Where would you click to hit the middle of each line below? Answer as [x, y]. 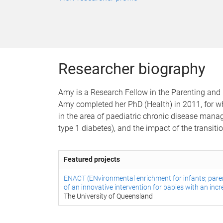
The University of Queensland [108, 196]
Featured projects [92, 159]
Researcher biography [132, 69]
